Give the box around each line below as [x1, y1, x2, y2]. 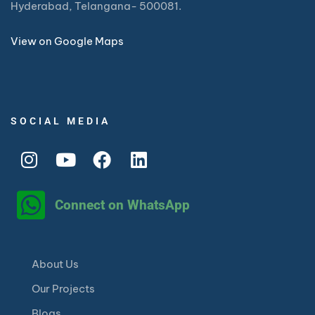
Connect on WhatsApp [54, 197, 190, 214]
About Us [32, 257, 79, 271]
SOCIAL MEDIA [11, 115, 110, 127]
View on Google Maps [11, 34, 124, 49]
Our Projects [32, 282, 95, 296]
